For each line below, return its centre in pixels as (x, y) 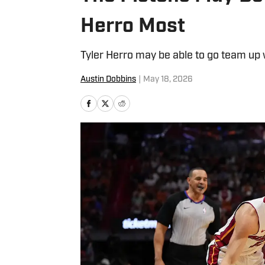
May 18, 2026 (168, 80)
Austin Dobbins (108, 80)
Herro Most (133, 27)
